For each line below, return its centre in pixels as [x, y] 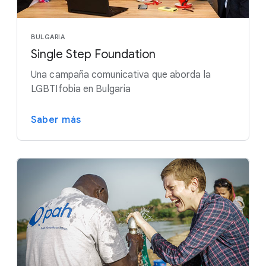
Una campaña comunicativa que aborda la [121, 75]
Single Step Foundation [93, 55]
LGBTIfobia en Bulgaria [81, 89]
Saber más [56, 120]
